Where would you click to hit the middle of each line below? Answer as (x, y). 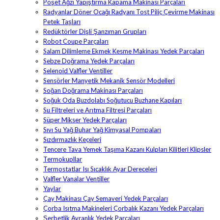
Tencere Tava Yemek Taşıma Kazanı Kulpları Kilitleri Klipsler (127, 150)
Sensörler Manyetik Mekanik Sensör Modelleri (109, 81)
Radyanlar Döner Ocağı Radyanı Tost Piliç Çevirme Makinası (129, 12)
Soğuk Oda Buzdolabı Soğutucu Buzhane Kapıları (112, 100)
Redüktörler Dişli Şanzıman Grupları (95, 32)
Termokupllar (63, 159)
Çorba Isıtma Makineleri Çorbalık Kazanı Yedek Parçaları (124, 208)
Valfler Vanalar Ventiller (76, 179)
